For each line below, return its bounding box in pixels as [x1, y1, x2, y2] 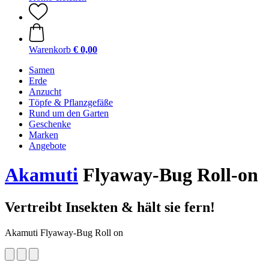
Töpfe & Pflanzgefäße [29, 97, 113, 107]
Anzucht [29, 86, 61, 97]
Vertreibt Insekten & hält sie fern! [5, 199, 215, 215]
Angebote [29, 141, 66, 151]
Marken [29, 130, 58, 140]
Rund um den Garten [29, 108, 109, 118]
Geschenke [29, 119, 71, 129]
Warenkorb [29, 44, 71, 55]
